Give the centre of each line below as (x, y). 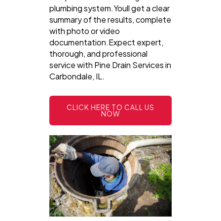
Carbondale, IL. (77, 76)
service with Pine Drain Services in (110, 65)
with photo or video (85, 31)
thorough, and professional (98, 53)
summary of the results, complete (110, 19)
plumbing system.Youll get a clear (110, 8)
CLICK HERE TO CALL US (110, 107)
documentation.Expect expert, (106, 42)
